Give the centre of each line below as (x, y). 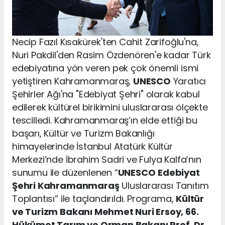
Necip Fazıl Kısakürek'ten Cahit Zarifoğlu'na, (105, 42)
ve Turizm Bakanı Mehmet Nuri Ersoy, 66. (105, 211)
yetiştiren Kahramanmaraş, (73, 81)
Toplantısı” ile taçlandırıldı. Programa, (94, 198)
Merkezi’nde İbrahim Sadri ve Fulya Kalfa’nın (107, 159)
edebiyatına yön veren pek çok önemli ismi (105, 68)
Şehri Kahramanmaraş (66, 185)
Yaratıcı (188, 81)
